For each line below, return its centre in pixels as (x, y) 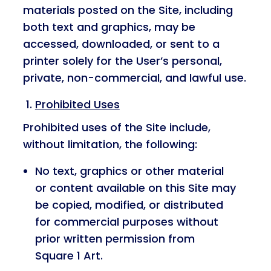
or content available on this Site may (135, 188)
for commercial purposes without (126, 222)
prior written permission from (115, 239)
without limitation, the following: (110, 144)
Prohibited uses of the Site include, (116, 127)
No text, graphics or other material (129, 171)
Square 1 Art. (69, 256)
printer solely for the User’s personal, (122, 61)
